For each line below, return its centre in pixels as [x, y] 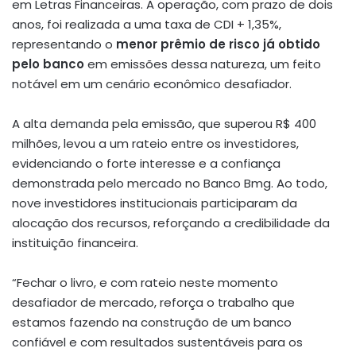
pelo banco [48, 64]
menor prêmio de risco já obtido [218, 44]
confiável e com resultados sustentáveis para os [157, 342]
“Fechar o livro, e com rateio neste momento [145, 283]
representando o [64, 44]
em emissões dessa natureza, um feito [203, 64]
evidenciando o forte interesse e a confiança [146, 164]
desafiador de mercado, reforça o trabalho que [153, 303]
